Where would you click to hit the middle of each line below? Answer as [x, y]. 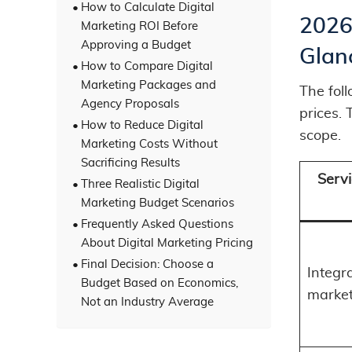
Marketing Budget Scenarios [158, 203]
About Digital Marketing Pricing [167, 243]
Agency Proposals [130, 104]
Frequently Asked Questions [157, 224]
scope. [320, 136]
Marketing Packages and [148, 85]
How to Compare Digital [147, 66]
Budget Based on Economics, [159, 283]
